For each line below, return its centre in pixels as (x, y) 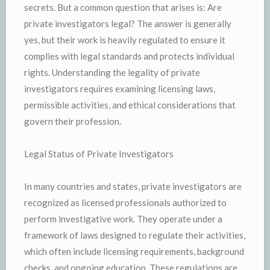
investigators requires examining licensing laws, (120, 88)
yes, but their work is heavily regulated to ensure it (125, 39)
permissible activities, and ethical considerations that (130, 105)
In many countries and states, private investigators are (133, 186)
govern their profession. (73, 121)
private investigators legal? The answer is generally (128, 23)
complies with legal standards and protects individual (129, 56)
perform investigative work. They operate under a (123, 218)
